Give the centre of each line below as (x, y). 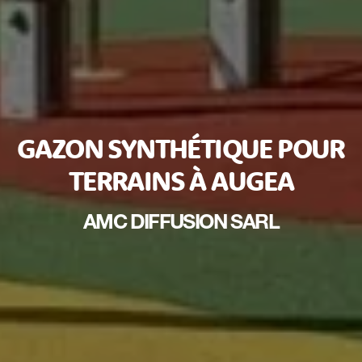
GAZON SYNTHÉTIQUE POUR (181, 148)
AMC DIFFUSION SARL (181, 221)
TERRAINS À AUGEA (181, 180)
